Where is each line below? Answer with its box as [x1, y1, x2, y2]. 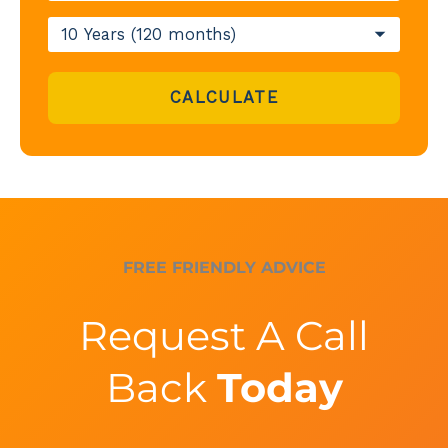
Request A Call [79, 310, 369, 360]
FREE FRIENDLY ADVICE [122, 258, 326, 278]
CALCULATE [170, 88, 278, 108]
